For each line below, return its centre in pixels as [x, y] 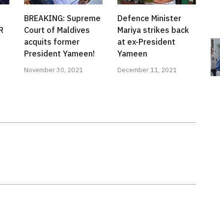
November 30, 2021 [54, 70]
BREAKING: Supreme [62, 18]
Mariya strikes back [153, 30]
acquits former [52, 42]
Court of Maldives [57, 30]
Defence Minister [149, 18]
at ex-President [146, 42]
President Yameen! [59, 54]
